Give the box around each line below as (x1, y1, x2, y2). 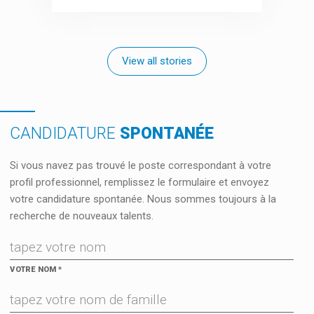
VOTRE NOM (10, 265, 59, 275)
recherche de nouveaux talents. (10, 210, 154, 223)
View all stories (122, 55, 192, 68)
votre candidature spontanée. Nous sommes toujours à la (10, 193, 277, 206)
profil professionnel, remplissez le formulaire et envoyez (10, 176, 270, 189)
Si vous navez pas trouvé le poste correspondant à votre (10, 159, 272, 172)
